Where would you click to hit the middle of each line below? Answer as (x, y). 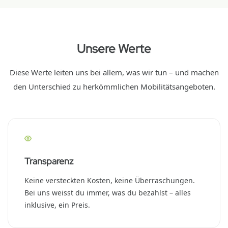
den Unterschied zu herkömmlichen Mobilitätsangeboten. (114, 87)
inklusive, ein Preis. (57, 205)
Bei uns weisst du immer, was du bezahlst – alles (108, 193)
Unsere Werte (114, 49)
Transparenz (49, 161)
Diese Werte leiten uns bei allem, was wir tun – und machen (114, 72)
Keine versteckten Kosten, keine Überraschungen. (110, 180)
